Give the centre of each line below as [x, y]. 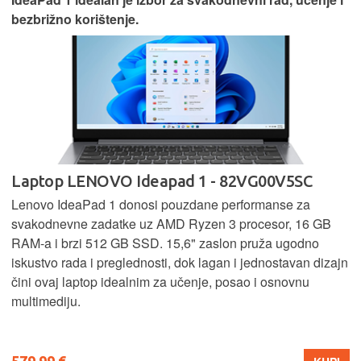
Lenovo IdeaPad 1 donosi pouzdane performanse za [161, 205]
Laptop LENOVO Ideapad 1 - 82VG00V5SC [162, 181]
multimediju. [46, 301]
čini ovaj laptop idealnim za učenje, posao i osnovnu [160, 282]
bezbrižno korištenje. [75, 19]
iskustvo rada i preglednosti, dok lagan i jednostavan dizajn [180, 263]
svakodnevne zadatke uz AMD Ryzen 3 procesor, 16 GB [171, 224]
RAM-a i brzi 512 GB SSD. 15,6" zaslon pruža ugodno [165, 243]
